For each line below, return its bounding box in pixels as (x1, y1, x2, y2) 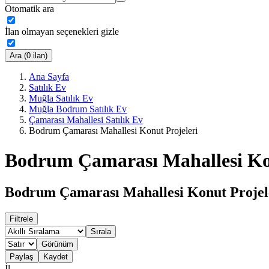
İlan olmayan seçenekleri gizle (5, 26, 119, 37)
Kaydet (43, 252, 68, 261)
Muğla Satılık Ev (29, 93, 93, 104)
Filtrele (10, 214, 33, 223)
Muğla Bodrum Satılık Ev (29, 104, 127, 115)
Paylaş (10, 252, 34, 261)
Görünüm (41, 239, 73, 249)
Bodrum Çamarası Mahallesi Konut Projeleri (29, 125, 198, 136)
